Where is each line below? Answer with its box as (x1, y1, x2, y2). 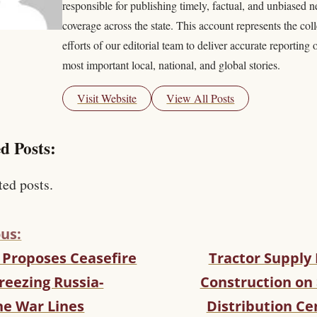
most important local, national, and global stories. (62, 57, 281, 73)
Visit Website (77, 91, 137, 106)
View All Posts (166, 91, 235, 106)
